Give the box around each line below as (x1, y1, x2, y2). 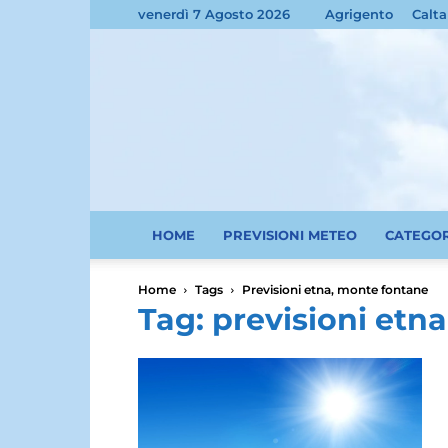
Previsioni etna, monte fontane (242, 282, 428, 297)
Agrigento (325, 6, 393, 22)
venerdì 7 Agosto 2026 (138, 6, 290, 22)
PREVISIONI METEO (223, 227, 357, 243)
